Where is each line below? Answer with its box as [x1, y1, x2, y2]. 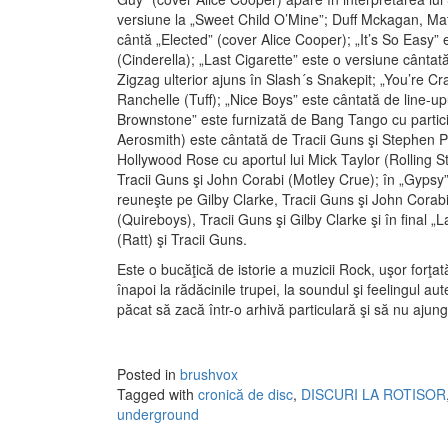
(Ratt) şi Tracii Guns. [117, 229, 247, 250]
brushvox [180, 364, 238, 385]
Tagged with [117, 384, 198, 405]
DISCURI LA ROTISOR [301, 384, 446, 405]
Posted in [117, 364, 180, 385]
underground [117, 404, 199, 425]
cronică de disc [198, 384, 293, 405]
